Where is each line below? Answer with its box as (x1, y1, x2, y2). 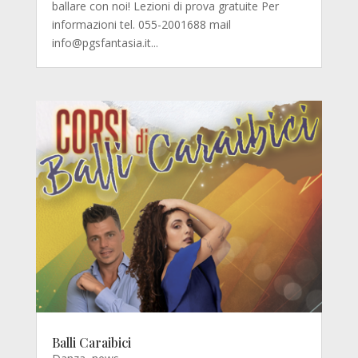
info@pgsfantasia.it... (51, 35, 158, 51)
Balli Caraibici (51, 333, 131, 351)
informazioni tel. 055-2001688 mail (51, 17, 234, 33)
